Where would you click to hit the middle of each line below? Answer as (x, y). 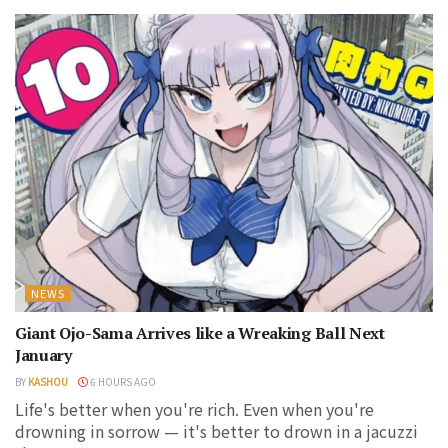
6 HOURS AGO (122, 382)
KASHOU (48, 382)
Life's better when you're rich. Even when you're (194, 409)
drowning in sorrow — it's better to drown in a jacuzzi (216, 431)
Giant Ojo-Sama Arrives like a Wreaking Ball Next (200, 333)
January (43, 355)
